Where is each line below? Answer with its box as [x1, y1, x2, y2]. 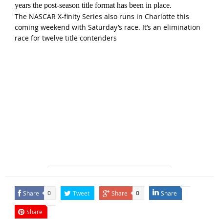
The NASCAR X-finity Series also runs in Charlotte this [14, 12, 189, 22]
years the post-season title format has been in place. [14, 1, 172, 10]
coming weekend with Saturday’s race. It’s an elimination [14, 22, 200, 32]
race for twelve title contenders [14, 33, 117, 43]
